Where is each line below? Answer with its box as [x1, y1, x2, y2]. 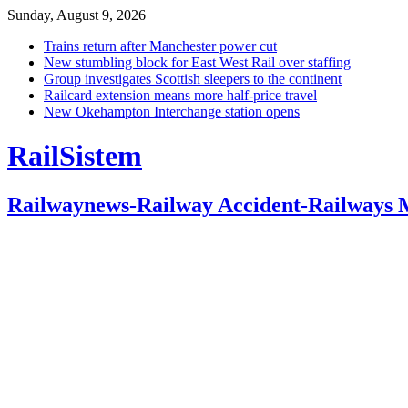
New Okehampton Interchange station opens [44, 104, 300, 119]
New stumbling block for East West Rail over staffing [44, 55, 351, 70]
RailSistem [7, 139, 142, 173]
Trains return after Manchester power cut [44, 38, 277, 54]
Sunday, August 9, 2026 [7, 7, 146, 23]
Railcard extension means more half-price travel [44, 87, 317, 103]
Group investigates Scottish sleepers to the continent [44, 71, 342, 87]
